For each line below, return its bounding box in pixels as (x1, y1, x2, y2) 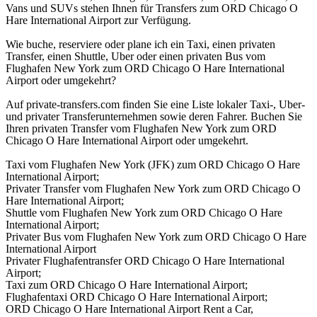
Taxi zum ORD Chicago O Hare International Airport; (6, 279, 248, 292)
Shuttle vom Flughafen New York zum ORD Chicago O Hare (6, 207, 282, 219)
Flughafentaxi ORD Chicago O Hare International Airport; (6, 291, 267, 304)
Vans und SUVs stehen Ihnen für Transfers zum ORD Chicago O (6, 2, 298, 15)
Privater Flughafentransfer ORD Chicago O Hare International (6, 255, 284, 267)
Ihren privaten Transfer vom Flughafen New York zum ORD (6, 122, 277, 135)
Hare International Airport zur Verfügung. (6, 14, 191, 27)
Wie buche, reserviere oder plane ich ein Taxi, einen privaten (6, 38, 275, 51)
